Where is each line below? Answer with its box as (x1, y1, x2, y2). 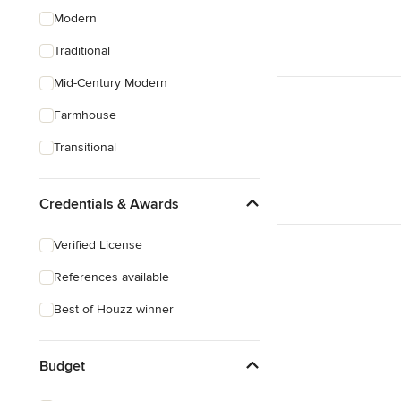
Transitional (54, 140, 116, 155)
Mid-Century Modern (54, 75, 167, 90)
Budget (39, 356, 85, 375)
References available (54, 269, 169, 285)
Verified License (54, 237, 142, 252)
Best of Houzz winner (54, 302, 174, 317)
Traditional (54, 43, 110, 58)
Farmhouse (54, 107, 116, 123)
